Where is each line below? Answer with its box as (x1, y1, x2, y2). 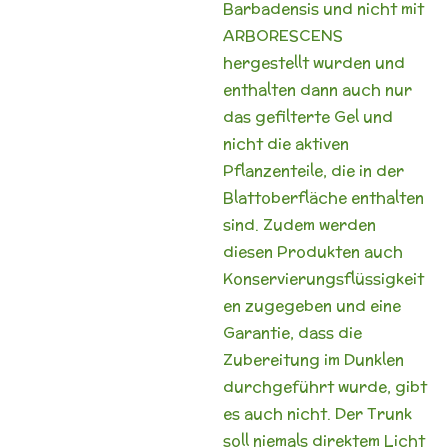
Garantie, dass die (222, 322, 362, 343)
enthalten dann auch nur (222, 79, 412, 100)
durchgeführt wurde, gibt (222, 376, 427, 397)
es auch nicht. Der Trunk (222, 403, 412, 424)
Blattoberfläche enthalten (222, 187, 424, 208)
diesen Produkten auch (222, 241, 403, 262)
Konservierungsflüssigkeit (222, 268, 424, 289)
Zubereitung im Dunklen (222, 349, 404, 370)
